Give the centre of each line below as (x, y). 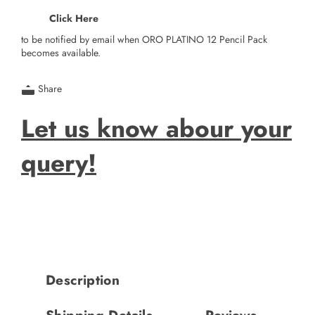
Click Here (74, 18)
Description (83, 279)
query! (59, 162)
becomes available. (61, 53)
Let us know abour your (156, 128)
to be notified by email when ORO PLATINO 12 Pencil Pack (144, 40)
